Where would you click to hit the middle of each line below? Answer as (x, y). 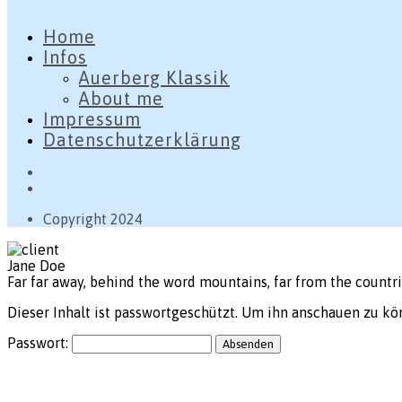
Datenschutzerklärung (142, 140)
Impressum (92, 119)
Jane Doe (36, 266)
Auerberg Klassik (154, 78)
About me (121, 98)
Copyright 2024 (93, 219)
